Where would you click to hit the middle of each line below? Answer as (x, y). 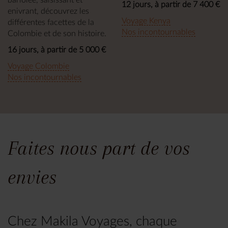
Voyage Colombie (38, 66)
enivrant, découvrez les (48, 11)
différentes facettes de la (51, 23)
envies (32, 177)
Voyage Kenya (146, 21)
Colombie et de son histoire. (57, 34)
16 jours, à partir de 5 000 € (57, 50)
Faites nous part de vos (99, 148)
